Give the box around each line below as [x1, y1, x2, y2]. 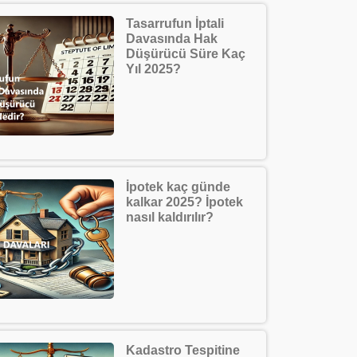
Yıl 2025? [126, 62, 181, 76]
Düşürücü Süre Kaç [126, 47, 245, 61]
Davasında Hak [126, 32, 218, 45]
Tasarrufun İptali [126, 17, 224, 30]
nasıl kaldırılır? [126, 210, 214, 224]
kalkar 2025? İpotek [126, 195, 243, 209]
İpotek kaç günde [126, 180, 230, 194]
